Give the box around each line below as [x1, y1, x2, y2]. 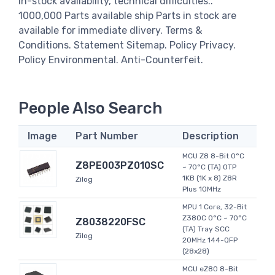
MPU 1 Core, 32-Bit [182, 203, 247, 212]
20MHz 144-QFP [182, 236, 238, 245]
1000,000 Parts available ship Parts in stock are [18, 9, 236, 21]
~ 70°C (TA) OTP [182, 163, 236, 172]
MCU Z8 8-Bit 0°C [182, 152, 244, 161]
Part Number [76, 130, 138, 142]
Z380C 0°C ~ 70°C [182, 214, 247, 223]
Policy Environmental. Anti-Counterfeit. [18, 53, 203, 66]
